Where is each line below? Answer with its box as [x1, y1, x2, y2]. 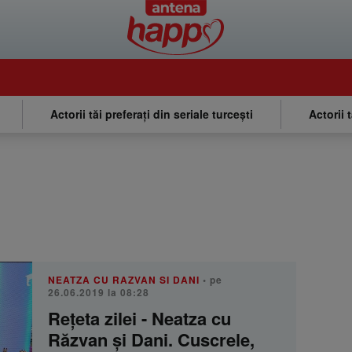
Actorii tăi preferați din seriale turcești [50, 106, 253, 122]
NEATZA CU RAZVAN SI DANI [48, 273, 200, 287]
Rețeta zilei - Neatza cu [48, 306, 231, 331]
